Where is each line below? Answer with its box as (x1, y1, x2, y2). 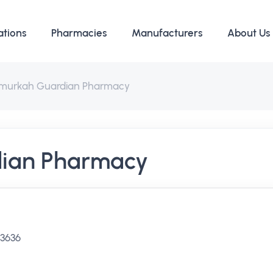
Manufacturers (132, 27, 203, 39)
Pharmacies (51, 27, 107, 39)
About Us (227, 27, 271, 39)
